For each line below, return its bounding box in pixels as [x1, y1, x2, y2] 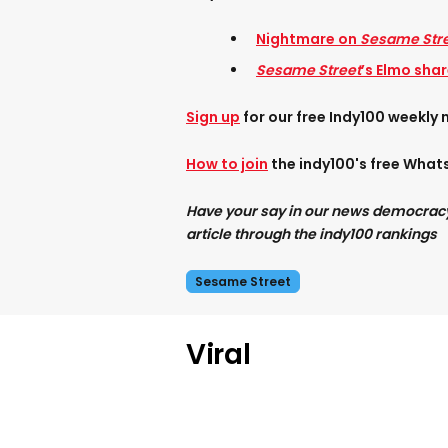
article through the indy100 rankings [186, 224, 437, 245]
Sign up [186, 107, 240, 128]
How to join [186, 154, 268, 175]
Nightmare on [256, 29, 360, 50]
